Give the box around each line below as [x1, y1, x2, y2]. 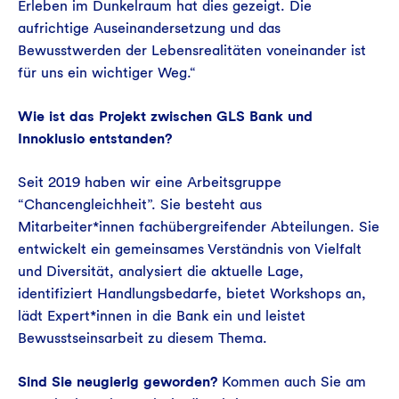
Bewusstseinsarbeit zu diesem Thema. [18, 330, 267, 346]
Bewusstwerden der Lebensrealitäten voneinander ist [18, 42, 366, 59]
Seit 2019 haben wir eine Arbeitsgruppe [18, 174, 281, 191]
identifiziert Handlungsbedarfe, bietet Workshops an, [18, 285, 366, 302]
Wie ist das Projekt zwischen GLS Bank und [18, 108, 313, 125]
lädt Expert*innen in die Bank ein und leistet [18, 307, 305, 324]
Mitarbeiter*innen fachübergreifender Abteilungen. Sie [18, 218, 379, 235]
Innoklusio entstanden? [18, 130, 172, 147]
